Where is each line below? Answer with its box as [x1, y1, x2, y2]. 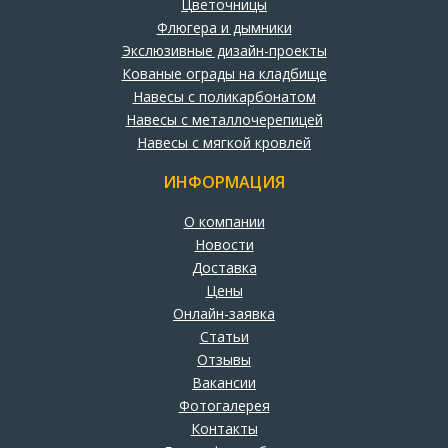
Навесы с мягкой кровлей [137, 132, 311, 152]
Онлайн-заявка [173, 303, 275, 323]
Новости [194, 234, 254, 254]
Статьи [199, 326, 249, 346]
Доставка [191, 257, 257, 277]
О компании [183, 211, 265, 231]
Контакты [190, 418, 258, 438]
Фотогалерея [178, 395, 270, 415]
